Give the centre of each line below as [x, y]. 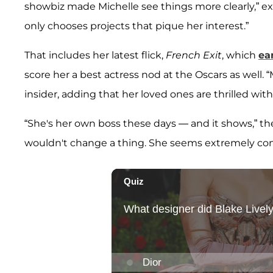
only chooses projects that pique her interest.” [139, 26]
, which [240, 55]
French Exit [194, 55]
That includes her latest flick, [95, 55]
